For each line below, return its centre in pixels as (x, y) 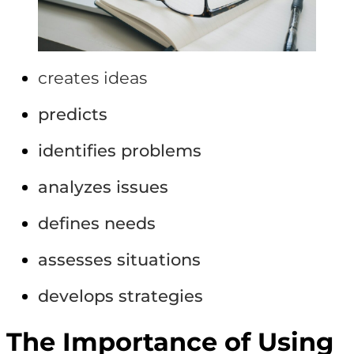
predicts (73, 115)
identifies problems (120, 151)
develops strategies (121, 296)
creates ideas (92, 78)
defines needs (97, 224)
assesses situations (119, 260)
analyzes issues (103, 187)
